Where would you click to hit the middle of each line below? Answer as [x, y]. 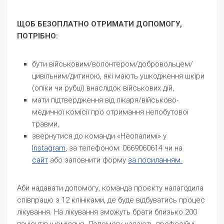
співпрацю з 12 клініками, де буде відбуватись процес [111, 200]
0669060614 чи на [152, 148]
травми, [45, 124]
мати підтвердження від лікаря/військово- [105, 100]
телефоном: [100, 148]
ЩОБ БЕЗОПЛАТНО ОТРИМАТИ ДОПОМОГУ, [99, 24]
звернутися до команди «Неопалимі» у [99, 136]
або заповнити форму [87, 160]
